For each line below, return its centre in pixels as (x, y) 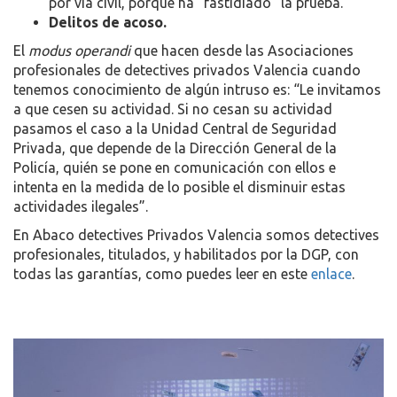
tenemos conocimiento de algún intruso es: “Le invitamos (197, 90)
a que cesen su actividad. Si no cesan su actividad (173, 109)
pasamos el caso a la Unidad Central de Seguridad (175, 128)
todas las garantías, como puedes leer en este (162, 274)
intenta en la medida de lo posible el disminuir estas (179, 187)
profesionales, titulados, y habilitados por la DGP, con (186, 254)
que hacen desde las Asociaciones (242, 51)
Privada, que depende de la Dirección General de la (175, 148)
